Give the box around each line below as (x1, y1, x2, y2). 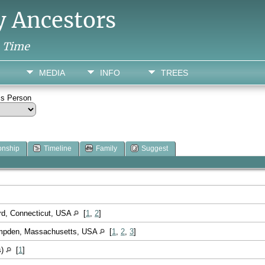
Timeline (44, 144, 72, 153)
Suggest (141, 144, 168, 153)
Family (96, 144, 117, 153)
